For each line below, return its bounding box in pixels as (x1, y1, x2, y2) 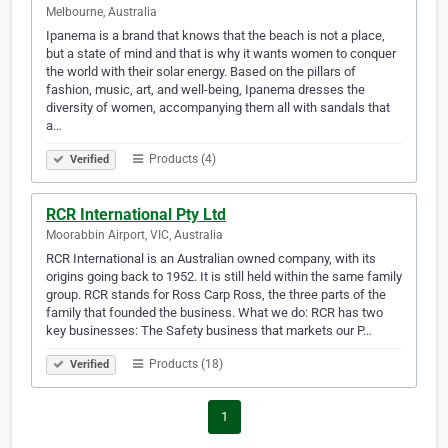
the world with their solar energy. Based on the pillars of (46, 64, 356, 80)
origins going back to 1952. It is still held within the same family (46, 269, 402, 285)
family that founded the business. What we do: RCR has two (46, 305, 383, 321)
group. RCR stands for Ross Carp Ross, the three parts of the (46, 287, 386, 303)
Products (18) (146, 357, 223, 372)
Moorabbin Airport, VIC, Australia (46, 228, 223, 243)
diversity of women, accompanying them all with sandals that (46, 100, 390, 116)
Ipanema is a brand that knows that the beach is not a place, (46, 28, 385, 44)
